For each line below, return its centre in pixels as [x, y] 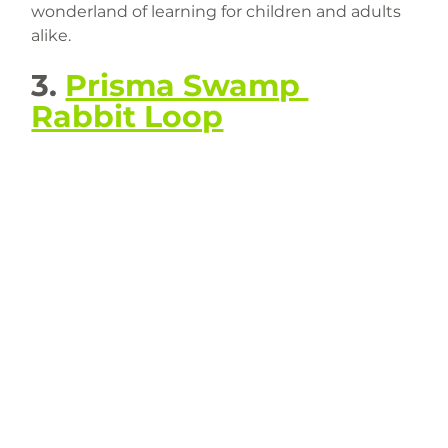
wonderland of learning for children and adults [218, 12]
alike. [51, 36]
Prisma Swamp [187, 86]
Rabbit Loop [127, 117]
